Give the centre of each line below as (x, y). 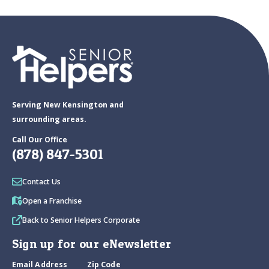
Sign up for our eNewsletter (92, 244)
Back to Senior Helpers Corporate (81, 220)
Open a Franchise (52, 201)
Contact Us (41, 182)
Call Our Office (40, 140)
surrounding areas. (49, 119)
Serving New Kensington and (68, 105)
